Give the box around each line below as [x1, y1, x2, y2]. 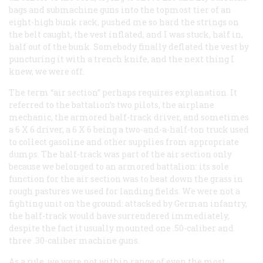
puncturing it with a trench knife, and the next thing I [9, 53, 234, 65]
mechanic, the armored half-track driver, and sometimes [9, 111, 249, 123]
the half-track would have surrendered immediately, [9, 210, 230, 221]
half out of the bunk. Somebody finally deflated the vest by [9, 41, 249, 52]
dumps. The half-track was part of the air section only [9, 148, 232, 160]
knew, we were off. [9, 65, 85, 77]
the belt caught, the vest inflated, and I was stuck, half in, [9, 28, 243, 40]
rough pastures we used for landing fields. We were [9, 185, 220, 197]
